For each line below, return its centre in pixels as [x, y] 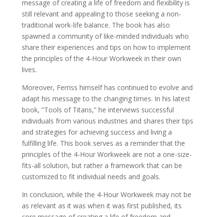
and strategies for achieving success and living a [97, 132]
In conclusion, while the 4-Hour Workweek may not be [106, 194]
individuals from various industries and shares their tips [107, 121]
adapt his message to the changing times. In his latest [106, 99]
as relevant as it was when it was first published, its [101, 206]
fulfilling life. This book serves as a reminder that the [103, 143]
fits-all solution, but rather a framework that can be [102, 165]
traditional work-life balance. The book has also [96, 25]
